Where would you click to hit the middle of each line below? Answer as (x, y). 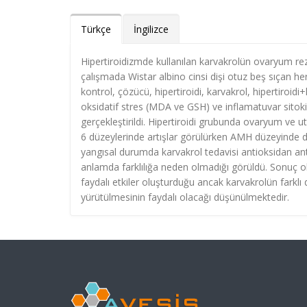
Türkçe (96, 29)
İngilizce (151, 29)
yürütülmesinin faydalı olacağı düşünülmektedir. (185, 197)
